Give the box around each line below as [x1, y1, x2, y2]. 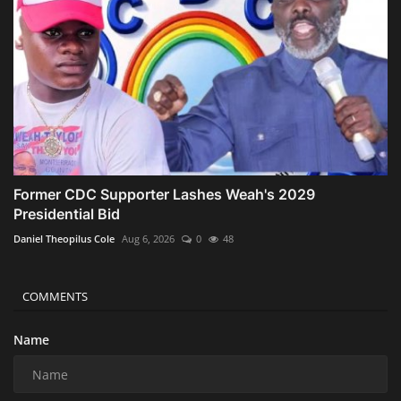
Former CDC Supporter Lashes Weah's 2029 [13, 185, 315, 204]
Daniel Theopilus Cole [13, 232, 115, 246]
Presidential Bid [13, 205, 120, 224]
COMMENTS [22, 288, 88, 305]
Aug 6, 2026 [122, 232, 175, 246]
